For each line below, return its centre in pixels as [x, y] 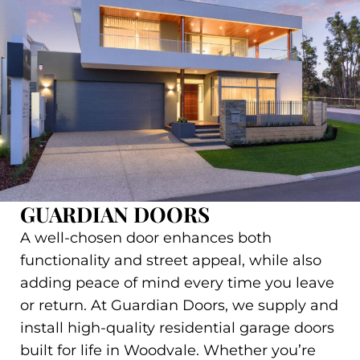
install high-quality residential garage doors [177, 328]
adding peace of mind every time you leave [177, 283]
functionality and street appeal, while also [171, 261]
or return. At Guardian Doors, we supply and [179, 306]
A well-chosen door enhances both [146, 238]
